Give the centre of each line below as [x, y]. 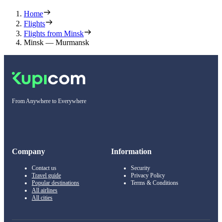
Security [140, 168]
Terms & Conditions [155, 183]
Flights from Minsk [54, 34]
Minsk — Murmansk [56, 43]
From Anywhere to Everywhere [49, 101]
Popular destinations [55, 183]
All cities [42, 198]
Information [131, 152]
